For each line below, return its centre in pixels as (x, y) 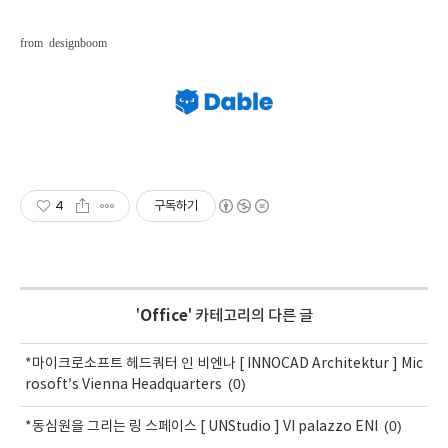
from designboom (63, 42)
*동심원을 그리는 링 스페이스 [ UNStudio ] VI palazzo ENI (201, 426)
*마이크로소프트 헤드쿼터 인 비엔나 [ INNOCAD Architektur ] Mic (224, 363)
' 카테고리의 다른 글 (250, 315)
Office (163, 315)
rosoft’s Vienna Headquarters (123, 384)
